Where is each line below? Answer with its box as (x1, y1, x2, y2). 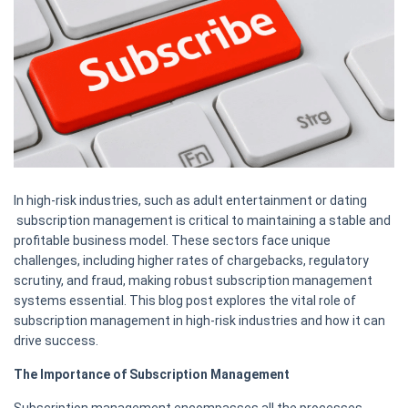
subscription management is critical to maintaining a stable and (14, 213, 391, 229)
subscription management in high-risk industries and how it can (14, 313, 385, 329)
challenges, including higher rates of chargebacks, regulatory (14, 253, 369, 269)
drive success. (14, 333, 98, 349)
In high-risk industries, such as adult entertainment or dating (14, 193, 367, 209)
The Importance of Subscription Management (14, 367, 290, 382)
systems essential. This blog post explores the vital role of (14, 293, 356, 309)
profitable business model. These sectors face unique (14, 233, 331, 249)
